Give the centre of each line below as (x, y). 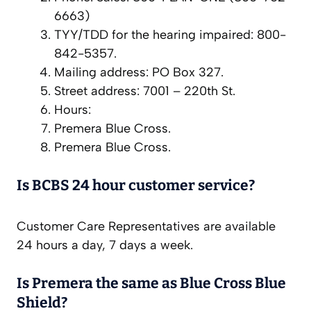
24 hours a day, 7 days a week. (105, 245)
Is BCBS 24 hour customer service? (136, 186)
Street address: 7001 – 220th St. (145, 91)
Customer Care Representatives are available (146, 227)
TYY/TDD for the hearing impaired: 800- (170, 35)
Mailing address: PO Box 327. (139, 73)
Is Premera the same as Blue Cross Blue (151, 284)
